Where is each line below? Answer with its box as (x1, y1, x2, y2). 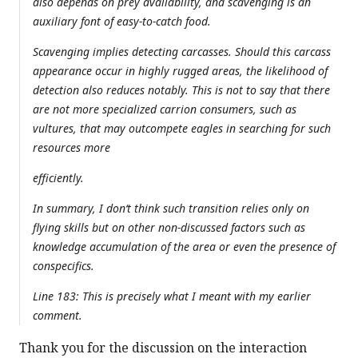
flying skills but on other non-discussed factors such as (33, 220, 305, 236)
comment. (33, 308, 82, 324)
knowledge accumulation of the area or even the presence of (33, 239, 336, 255)
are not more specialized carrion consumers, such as (33, 101, 296, 117)
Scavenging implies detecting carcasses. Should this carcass (33, 44, 331, 60)
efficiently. (33, 170, 84, 186)
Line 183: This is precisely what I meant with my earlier (33, 288, 311, 304)
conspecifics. (33, 258, 94, 274)
